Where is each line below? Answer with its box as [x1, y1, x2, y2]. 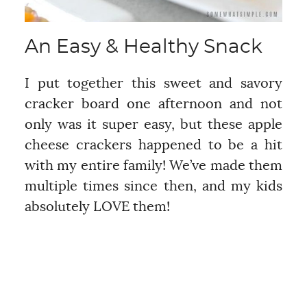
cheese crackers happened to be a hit [24, 138, 283, 152]
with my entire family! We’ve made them [24, 158, 283, 173]
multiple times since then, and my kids [24, 179, 283, 193]
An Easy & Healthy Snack [24, 37, 262, 57]
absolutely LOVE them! [24, 199, 170, 214]
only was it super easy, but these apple [24, 117, 283, 132]
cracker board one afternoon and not [24, 97, 283, 111]
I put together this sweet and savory [24, 76, 283, 90]
